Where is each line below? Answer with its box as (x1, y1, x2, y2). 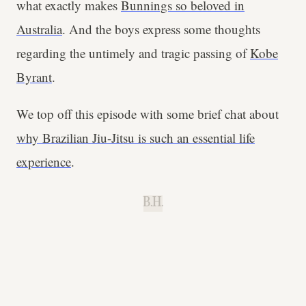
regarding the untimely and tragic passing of (16, 44, 250, 61)
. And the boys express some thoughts (62, 20, 260, 38)
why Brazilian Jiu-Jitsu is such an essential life (16, 129, 255, 146)
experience (16, 153, 71, 170)
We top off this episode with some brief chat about (16, 105, 279, 122)
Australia (16, 20, 62, 38)
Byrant (16, 68, 52, 85)
